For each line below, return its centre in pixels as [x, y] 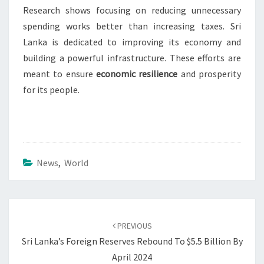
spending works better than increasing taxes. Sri [132, 26]
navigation [38, 222]
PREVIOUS [133, 226]
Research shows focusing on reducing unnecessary [132, 10]
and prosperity [209, 74]
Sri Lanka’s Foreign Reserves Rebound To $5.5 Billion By [132, 241]
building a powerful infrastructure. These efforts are [132, 58]
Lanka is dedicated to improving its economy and [132, 42]
